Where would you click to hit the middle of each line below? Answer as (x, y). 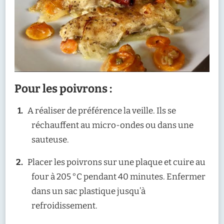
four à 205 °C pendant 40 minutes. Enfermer (118, 176)
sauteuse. (50, 139)
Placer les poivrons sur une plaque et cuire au (116, 162)
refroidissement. (64, 205)
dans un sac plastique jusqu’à (88, 191)
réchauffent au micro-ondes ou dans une (112, 125)
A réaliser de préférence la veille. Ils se (101, 110)
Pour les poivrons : (63, 88)
